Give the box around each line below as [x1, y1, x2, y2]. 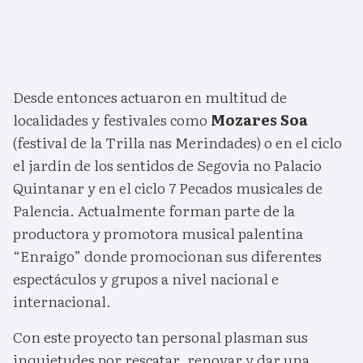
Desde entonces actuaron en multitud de [13, 86, 287, 109]
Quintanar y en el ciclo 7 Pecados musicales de [13, 177, 322, 199]
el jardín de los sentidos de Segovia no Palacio [13, 154, 322, 177]
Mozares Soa [207, 109, 308, 131]
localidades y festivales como [13, 109, 207, 131]
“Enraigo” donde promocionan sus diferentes [13, 245, 322, 267]
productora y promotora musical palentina [13, 222, 303, 245]
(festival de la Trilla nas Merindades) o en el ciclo [13, 131, 342, 154]
